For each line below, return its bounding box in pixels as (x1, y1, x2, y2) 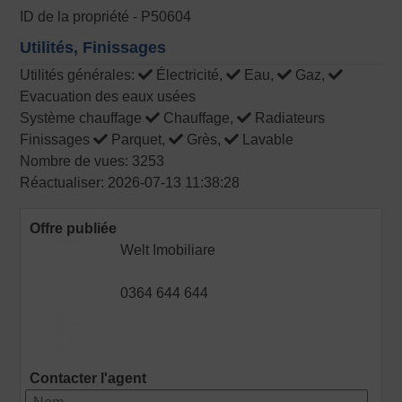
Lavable (239, 132, 294, 148)
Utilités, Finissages (20, 39, 167, 57)
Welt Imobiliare (120, 242, 216, 258)
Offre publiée (30, 221, 118, 237)
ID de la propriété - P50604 (20, 9, 192, 25)
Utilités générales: (20, 67, 139, 83)
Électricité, (153, 67, 227, 83)
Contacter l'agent (30, 371, 147, 387)
